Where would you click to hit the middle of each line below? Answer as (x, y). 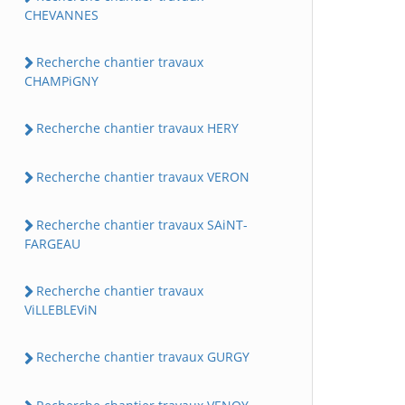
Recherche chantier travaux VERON (143, 176)
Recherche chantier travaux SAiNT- (142, 224)
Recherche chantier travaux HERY (137, 128)
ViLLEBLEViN (61, 310)
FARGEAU (52, 244)
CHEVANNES (61, 15)
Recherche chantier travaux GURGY (143, 357)
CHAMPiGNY (61, 81)
